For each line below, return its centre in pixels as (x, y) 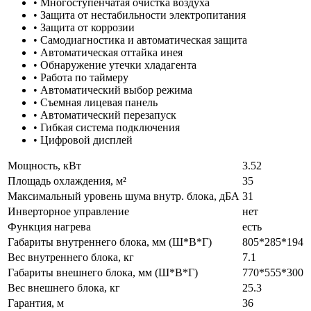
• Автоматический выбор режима (113, 90)
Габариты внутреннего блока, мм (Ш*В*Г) (110, 242)
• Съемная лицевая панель (95, 103)
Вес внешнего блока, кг (64, 288)
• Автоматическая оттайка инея (108, 53)
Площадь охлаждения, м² (67, 181)
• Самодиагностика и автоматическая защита (140, 40)
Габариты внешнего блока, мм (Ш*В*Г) (103, 273)
